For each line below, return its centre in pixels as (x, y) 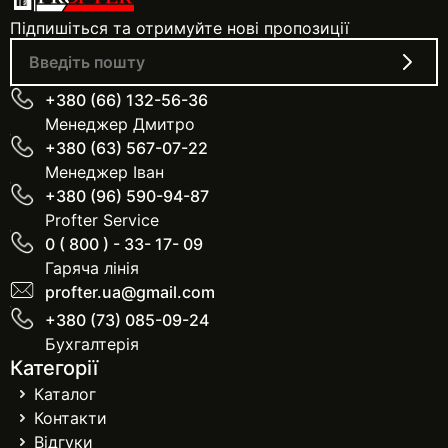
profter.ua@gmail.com (130, 292)
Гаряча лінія (92, 268)
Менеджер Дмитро (120, 124)
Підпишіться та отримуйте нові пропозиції (179, 28)
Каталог (65, 394)
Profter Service (102, 220)
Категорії (54, 368)
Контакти (70, 418)
